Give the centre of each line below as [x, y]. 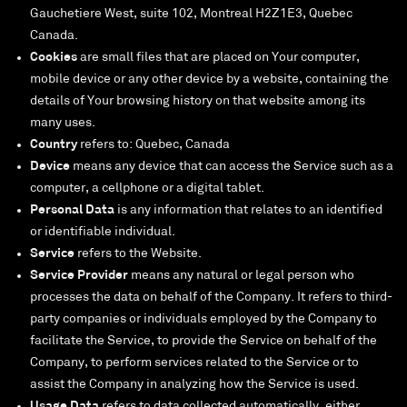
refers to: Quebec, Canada [154, 145]
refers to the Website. [138, 254]
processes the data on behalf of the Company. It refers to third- [211, 298]
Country [54, 145]
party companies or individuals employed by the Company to [203, 320]
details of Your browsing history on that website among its [198, 102]
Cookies [54, 58]
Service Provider [79, 276]
